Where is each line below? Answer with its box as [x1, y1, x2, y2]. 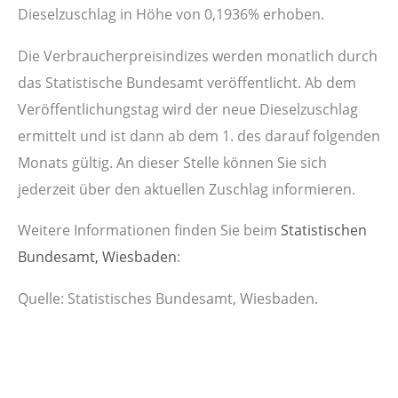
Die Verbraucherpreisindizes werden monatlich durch [18, 44, 378, 66]
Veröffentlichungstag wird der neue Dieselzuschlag [18, 98, 358, 119]
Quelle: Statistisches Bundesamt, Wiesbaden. [18, 287, 318, 308]
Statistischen [281, 219, 367, 241]
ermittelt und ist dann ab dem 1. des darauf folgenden [18, 124, 380, 146]
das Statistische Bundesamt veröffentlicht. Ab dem [18, 71, 356, 92]
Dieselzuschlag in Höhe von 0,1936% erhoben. [18, 4, 324, 25]
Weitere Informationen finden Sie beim [18, 219, 281, 241]
